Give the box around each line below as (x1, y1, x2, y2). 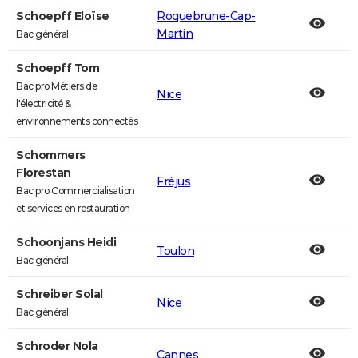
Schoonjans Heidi (16, 235, 116, 249)
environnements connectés (16, 115, 137, 127)
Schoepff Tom (16, 61, 99, 75)
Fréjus (157, 174, 190, 189)
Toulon (157, 244, 194, 258)
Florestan (16, 165, 71, 180)
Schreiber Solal (16, 287, 103, 301)
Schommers (16, 148, 86, 162)
